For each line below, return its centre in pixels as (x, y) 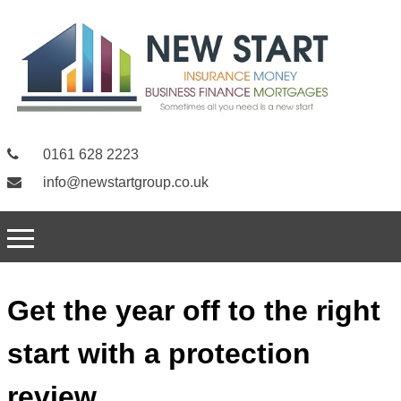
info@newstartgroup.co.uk (124, 183)
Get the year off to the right (194, 311)
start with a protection (159, 354)
